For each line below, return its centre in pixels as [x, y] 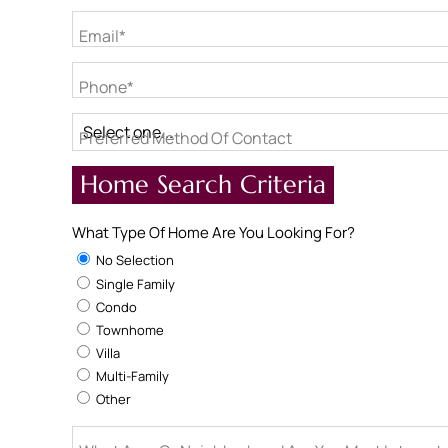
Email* [102, 36]
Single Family [134, 284]
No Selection [133, 260]
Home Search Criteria [203, 184]
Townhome [128, 330]
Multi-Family [131, 376]
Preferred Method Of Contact [185, 138]
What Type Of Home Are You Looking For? [213, 232]
